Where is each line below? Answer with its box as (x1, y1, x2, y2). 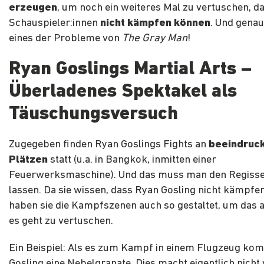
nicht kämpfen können (100, 18, 210, 29)
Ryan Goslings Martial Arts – (9, 60, 252, 80)
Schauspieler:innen (9, 18, 100, 29)
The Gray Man (122, 33, 187, 45)
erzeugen (9, 2, 57, 14)
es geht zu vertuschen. (9, 216, 113, 227)
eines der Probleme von (9, 33, 122, 45)
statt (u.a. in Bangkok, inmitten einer (48, 154, 216, 166)
